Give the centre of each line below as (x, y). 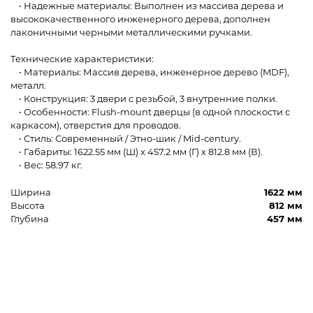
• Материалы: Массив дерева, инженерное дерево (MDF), (150, 72)
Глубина (30, 219)
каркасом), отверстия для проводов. (96, 125)
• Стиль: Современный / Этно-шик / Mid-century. (126, 139)
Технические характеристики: (82, 59)
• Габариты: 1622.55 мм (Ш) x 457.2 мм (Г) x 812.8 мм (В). (137, 152)
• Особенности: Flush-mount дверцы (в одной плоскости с (150, 112)
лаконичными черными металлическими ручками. (131, 32)
